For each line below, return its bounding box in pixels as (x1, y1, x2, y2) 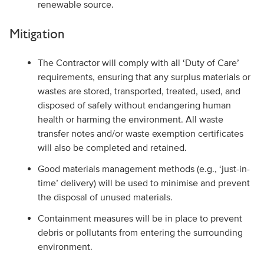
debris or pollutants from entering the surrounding (37, 227, 243, 237)
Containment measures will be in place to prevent (37, 213, 242, 223)
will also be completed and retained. (37, 142, 187, 153)
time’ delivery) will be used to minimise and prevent (37, 177, 250, 188)
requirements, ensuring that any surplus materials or (37, 71, 250, 82)
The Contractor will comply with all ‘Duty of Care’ (37, 57, 239, 68)
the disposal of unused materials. (37, 192, 173, 202)
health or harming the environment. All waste (37, 114, 223, 124)
